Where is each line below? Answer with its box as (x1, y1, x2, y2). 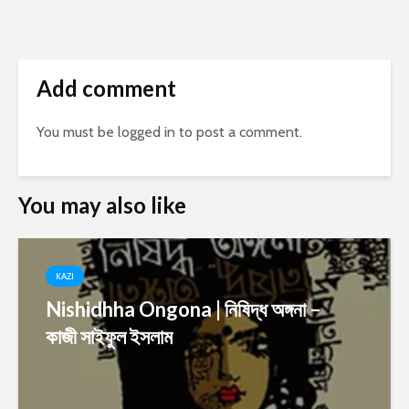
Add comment (37, 75, 176, 101)
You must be (37, 123, 118, 141)
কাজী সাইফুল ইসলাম (46, 324, 173, 349)
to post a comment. (175, 123, 302, 141)
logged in (118, 123, 175, 141)
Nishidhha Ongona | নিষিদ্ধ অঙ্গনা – (46, 297, 321, 321)
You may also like (18, 192, 186, 218)
